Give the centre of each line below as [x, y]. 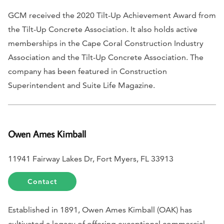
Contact [42, 181]
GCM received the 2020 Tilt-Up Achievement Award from [112, 15]
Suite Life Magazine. [118, 85]
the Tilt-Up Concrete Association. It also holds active [103, 29]
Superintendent [37, 85]
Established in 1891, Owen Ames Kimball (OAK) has [100, 209]
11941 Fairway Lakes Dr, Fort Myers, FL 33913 [91, 158]
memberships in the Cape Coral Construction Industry [106, 43]
